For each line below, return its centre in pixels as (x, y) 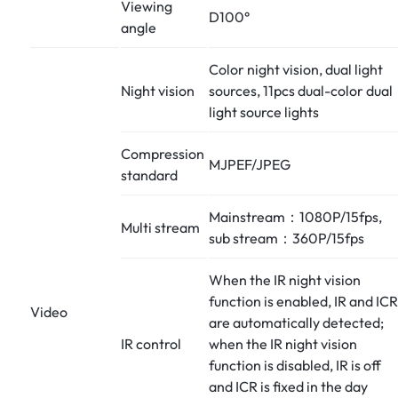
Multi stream (160, 227)
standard (149, 175)
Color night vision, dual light (296, 69)
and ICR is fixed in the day (288, 386)
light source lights (264, 111)
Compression (163, 153)
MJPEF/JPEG (250, 164)
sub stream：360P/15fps (287, 238)
